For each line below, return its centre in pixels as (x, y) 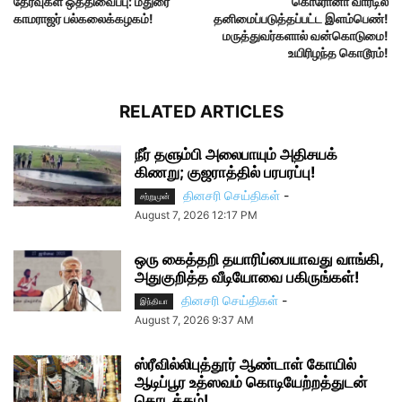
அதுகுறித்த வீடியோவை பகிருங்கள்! (247, 278)
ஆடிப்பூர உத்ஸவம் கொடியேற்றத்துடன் (251, 383)
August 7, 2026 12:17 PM (196, 215)
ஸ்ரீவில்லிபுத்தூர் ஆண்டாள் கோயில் (245, 365)
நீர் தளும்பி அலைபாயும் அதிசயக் (236, 154)
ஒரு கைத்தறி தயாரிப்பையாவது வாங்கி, (259, 260)
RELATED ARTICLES (201, 112)
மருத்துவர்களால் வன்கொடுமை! (306, 35)
